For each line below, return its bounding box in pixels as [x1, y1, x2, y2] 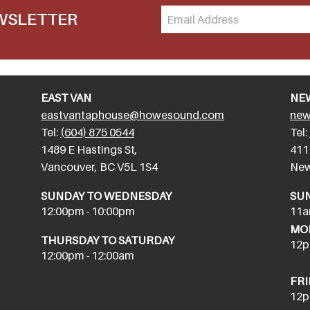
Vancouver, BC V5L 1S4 [41, 160, 158, 174]
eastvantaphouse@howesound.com [41, 108, 224, 122]
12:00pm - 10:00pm [41, 204, 135, 218]
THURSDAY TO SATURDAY [41, 233, 174, 247]
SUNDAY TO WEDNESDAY [41, 189, 172, 203]
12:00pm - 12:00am [41, 248, 134, 262]
